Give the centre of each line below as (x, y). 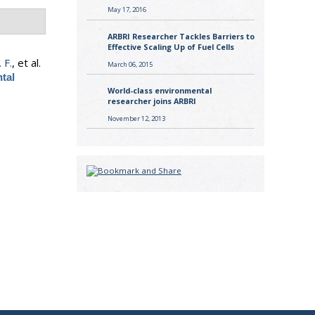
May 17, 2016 (127, 10)
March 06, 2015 (130, 64)
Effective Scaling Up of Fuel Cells (171, 46)
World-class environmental (159, 91)
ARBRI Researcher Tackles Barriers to (181, 36)
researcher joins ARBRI (152, 101)
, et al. (27, 62)
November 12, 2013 (136, 118)
